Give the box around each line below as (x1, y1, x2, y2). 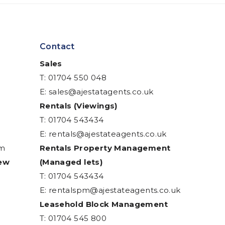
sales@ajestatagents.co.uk (48, 87, 154, 96)
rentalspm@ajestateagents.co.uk (48, 185, 181, 195)
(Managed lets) (39, 157, 103, 167)
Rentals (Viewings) (39, 101, 118, 110)
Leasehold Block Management (39, 199, 168, 209)
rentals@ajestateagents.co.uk (48, 129, 167, 139)
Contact (39, 42, 75, 51)
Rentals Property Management (39, 143, 171, 153)
